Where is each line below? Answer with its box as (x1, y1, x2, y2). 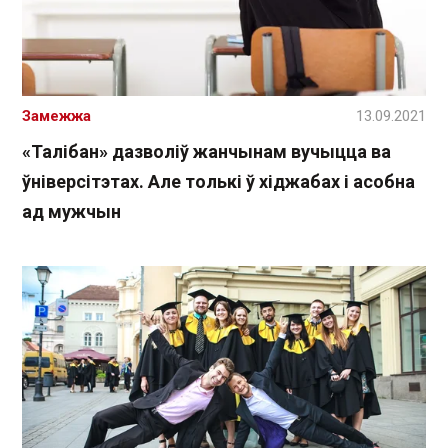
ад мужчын (22, 201, 121, 223)
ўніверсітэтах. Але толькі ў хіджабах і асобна (22, 171, 415, 193)
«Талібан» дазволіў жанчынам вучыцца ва (22, 141, 391, 163)
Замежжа (22, 107, 91, 126)
